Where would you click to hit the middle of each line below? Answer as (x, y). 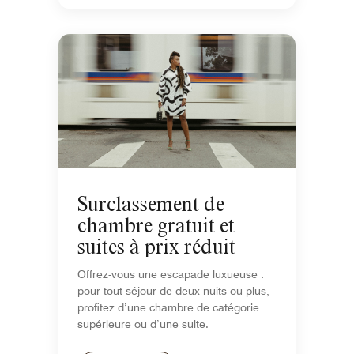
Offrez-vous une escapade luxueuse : (171, 275)
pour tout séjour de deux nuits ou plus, (173, 291)
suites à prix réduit (156, 247)
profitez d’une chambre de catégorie (168, 308)
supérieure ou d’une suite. (143, 324)
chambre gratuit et (156, 225)
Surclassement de (151, 204)
